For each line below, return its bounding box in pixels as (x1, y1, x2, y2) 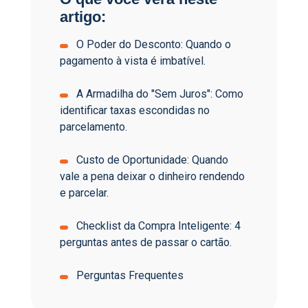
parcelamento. (60, 120, 127, 134)
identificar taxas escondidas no (60, 104, 210, 118)
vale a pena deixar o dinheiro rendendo (60, 170, 245, 184)
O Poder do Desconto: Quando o (74, 38, 231, 52)
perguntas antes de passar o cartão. (60, 236, 232, 250)
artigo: (60, 8, 106, 26)
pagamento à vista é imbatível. (60, 54, 206, 68)
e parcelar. (60, 186, 109, 200)
